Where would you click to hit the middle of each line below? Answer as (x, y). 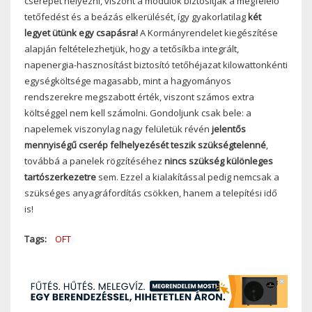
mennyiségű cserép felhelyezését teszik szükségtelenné (145, 145)
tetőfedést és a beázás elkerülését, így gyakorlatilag (136, 16)
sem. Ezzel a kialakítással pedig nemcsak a (188, 177)
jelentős (229, 128)
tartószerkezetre (60, 177)
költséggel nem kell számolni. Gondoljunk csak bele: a (138, 112)
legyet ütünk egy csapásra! (81, 32)
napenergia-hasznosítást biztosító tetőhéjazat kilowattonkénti (156, 64)
